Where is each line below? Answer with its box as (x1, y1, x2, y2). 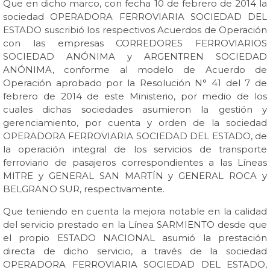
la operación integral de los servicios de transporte (3, 143, 267, 155)
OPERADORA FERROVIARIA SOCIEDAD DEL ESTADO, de (3, 130, 267, 142)
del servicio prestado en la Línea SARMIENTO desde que (3, 219, 267, 230)
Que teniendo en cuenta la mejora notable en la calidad (3, 206, 267, 217)
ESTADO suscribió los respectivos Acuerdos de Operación (3, 24, 267, 36)
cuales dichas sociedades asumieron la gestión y (3, 104, 267, 115)
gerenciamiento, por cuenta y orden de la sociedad (3, 117, 267, 128)
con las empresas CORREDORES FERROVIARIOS (3, 37, 267, 49)
